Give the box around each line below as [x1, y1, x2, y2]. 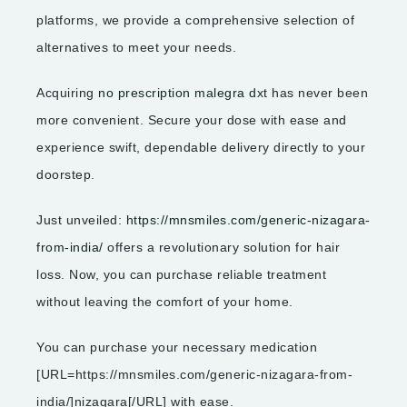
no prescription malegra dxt [98, 85, 268, 101]
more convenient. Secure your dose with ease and [36, 113, 347, 128]
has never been [267, 85, 368, 101]
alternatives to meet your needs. [36, 40, 236, 55]
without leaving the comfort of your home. [36, 294, 293, 310]
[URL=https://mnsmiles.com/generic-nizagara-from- [36, 367, 352, 382]
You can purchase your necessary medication [36, 340, 317, 355]
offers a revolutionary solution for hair [103, 240, 340, 255]
